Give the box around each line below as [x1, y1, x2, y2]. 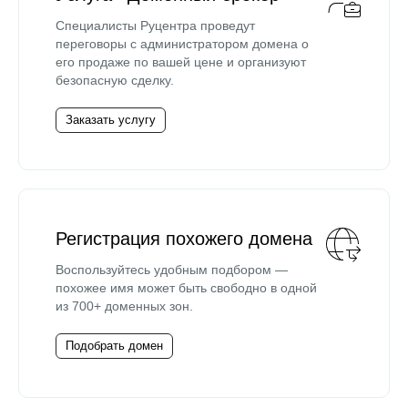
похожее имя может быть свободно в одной [56, 280, 317, 295]
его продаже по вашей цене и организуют [56, 54, 306, 69]
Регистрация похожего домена [56, 228, 312, 249]
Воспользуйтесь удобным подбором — [56, 261, 288, 277]
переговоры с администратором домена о [56, 36, 309, 51]
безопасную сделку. [56, 72, 174, 87]
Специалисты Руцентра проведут [56, 17, 255, 33]
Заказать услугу [66, 112, 156, 127]
